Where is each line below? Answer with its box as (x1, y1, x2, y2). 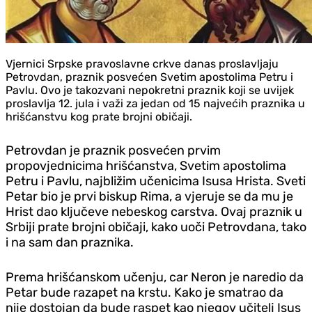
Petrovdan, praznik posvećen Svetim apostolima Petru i (6, 70, 293, 84)
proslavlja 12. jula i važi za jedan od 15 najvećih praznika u (6, 96, 305, 110)
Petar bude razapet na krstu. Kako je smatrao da (6, 284, 283, 300)
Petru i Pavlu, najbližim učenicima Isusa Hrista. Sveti (6, 173, 306, 189)
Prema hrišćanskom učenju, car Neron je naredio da (6, 269, 304, 285)
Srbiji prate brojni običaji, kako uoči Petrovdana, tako (6, 219, 306, 235)
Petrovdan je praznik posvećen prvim (6, 142, 221, 158)
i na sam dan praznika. (6, 234, 134, 250)
